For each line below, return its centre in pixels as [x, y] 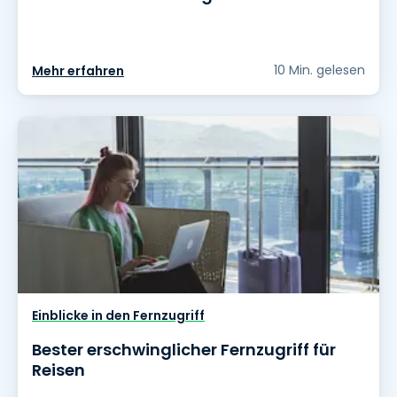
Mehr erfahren [78, 71]
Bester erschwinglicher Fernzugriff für [184, 350]
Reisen [58, 370]
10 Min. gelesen [319, 70]
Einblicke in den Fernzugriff [118, 316]
